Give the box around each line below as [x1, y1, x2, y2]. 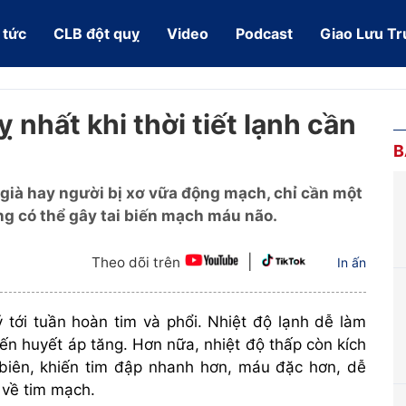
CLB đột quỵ [53, 24, 140, 43]
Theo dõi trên [92, 253, 181, 271]
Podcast [236, 24, 293, 43]
